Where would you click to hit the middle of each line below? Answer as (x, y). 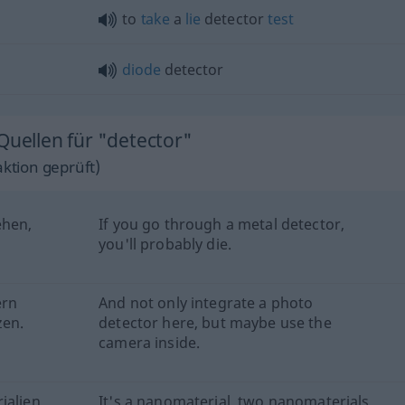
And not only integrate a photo (206, 303)
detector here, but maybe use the (215, 323)
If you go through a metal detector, (222, 224)
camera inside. (150, 343)
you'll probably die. (165, 244)
